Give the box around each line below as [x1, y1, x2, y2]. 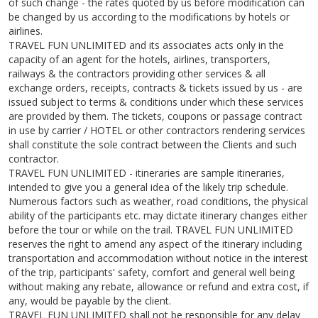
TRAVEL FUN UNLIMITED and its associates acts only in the [9, 38, 284, 53]
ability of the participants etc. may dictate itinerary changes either [9, 209, 307, 223]
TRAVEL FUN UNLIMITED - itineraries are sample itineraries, [9, 166, 285, 180]
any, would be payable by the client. [9, 294, 171, 308]
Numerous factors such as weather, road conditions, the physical [9, 194, 308, 209]
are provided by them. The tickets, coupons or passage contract [9, 109, 302, 124]
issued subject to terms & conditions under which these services [9, 95, 304, 109]
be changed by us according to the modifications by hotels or [9, 10, 290, 24]
